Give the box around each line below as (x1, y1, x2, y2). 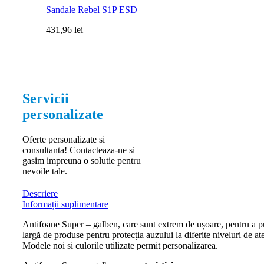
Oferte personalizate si (22, 134, 105, 144)
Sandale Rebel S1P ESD (46, 4, 137, 15)
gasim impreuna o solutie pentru (22, 155, 141, 166)
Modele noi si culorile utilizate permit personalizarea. (22, 240, 218, 250)
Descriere (22, 188, 58, 199)
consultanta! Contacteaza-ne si (22, 144, 135, 155)
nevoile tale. (22, 166, 67, 176)
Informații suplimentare (22, 199, 108, 209)
